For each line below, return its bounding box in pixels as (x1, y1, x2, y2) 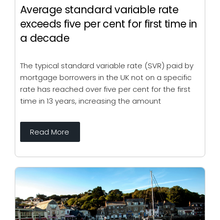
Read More (30, 127, 69, 137)
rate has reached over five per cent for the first (20, 84, 191, 95)
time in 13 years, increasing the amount (20, 96, 161, 107)
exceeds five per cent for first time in (20, 17, 197, 31)
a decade (20, 31, 69, 46)
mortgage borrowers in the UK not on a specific (20, 72, 192, 83)
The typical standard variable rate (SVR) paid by (20, 60, 193, 71)
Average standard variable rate (20, 2, 179, 17)
